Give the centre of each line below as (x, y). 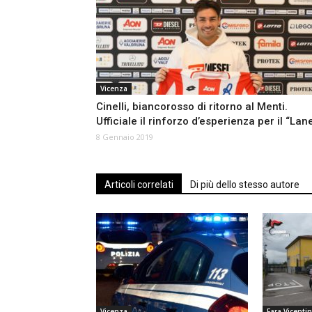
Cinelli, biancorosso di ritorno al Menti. (192, 107)
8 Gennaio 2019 (125, 137)
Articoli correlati (139, 185)
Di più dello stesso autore (245, 185)
